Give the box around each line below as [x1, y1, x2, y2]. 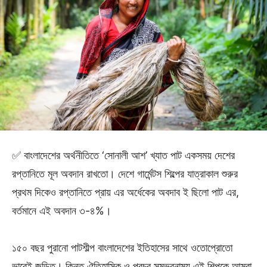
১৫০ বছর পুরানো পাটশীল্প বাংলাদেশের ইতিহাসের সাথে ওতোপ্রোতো [12, 241, 232, 254]
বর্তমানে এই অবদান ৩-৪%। [12, 204, 111, 217]
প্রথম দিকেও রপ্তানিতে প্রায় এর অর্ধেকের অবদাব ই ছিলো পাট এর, [12, 185, 239, 198]
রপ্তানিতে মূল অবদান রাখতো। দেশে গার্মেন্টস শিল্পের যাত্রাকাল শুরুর [12, 167, 238, 180]
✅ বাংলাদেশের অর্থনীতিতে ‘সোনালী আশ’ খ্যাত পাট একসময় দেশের [12, 148, 235, 162]
